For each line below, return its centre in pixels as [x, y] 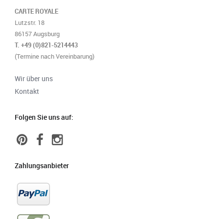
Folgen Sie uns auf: [44, 117]
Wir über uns [34, 78]
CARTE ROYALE [36, 11]
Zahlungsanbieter [42, 165]
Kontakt [27, 91]
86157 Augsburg [37, 34]
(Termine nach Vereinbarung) [55, 56]
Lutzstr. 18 [30, 22]
